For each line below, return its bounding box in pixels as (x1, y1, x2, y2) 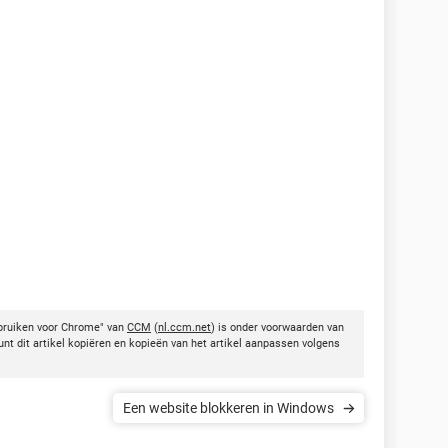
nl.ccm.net (158, 320, 211, 334)
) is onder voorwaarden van (211, 320, 344, 334)
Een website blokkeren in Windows (123, 399, 334, 416)
